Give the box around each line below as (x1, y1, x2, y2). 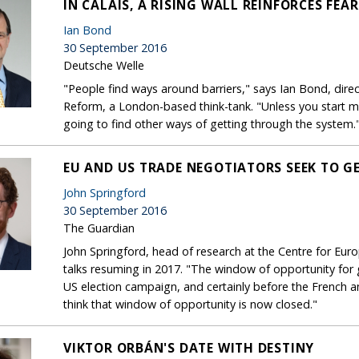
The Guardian (63, 220, 135, 236)
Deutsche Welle (63, 57, 144, 73)
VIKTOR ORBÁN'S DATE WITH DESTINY (63, 338, 315, 357)
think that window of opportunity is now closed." (63, 296, 317, 312)
